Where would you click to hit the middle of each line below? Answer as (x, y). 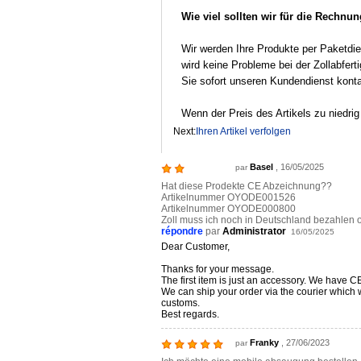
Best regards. (190, 314)
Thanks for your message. (218, 269)
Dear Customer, (195, 247)
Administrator (254, 231)
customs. (180, 303)
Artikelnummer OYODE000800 (228, 209)
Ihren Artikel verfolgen (243, 131)
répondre (182, 231)
